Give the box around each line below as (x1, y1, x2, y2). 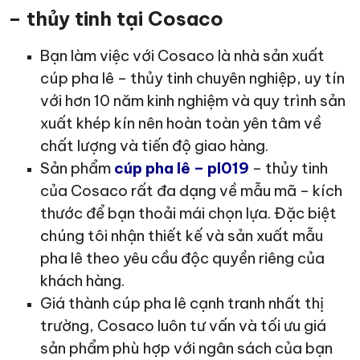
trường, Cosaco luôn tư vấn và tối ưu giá (40, 316, 326, 336)
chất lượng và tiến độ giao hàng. (40, 136, 268, 156)
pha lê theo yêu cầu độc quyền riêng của (40, 248, 325, 268)
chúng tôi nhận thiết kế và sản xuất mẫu (40, 226, 323, 246)
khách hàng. (40, 271, 125, 291)
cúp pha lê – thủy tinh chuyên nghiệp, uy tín (40, 68, 345, 88)
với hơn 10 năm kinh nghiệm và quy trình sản (40, 91, 346, 111)
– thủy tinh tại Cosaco (8, 6, 223, 31)
